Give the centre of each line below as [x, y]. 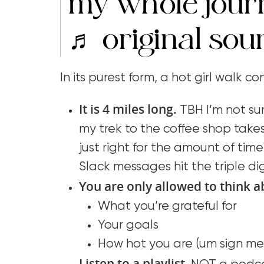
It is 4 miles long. [129, 109]
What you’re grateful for [167, 206]
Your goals [128, 225]
